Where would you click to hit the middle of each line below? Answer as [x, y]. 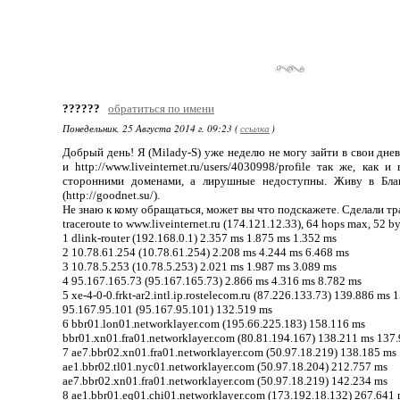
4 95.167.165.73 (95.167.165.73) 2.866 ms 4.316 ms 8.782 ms [212, 281]
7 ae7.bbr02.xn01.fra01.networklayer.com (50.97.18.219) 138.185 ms [229, 352]
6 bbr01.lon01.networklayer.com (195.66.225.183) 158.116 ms [214, 324]
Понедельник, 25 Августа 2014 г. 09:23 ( [150, 128]
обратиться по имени [161, 108]
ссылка [255, 128]
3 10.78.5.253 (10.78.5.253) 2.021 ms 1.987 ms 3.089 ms [200, 267]
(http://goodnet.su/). [111, 195]
